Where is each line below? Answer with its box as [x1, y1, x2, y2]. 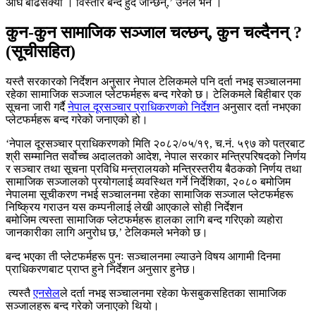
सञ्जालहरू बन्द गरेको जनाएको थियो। [6, 300, 159, 312]
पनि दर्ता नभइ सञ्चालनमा [197, 75, 301, 88]
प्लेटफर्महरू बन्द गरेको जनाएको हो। [6, 114, 148, 126]
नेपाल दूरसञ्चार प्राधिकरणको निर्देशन [68, 101, 219, 114]
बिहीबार [255, 88, 285, 101]
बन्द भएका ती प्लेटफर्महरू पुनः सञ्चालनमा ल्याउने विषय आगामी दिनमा [6, 250, 281, 263]
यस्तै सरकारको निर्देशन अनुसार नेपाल [6, 75, 159, 88]
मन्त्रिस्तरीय [173, 163, 222, 176]
